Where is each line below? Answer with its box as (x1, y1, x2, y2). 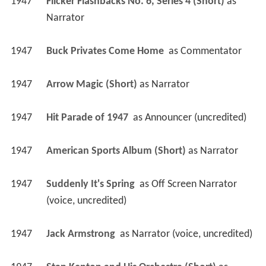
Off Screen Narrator (151, 182, 237, 194)
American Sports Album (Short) (46, 149, 186, 161)
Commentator (180, 49, 242, 61)
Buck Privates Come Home (46, 49, 166, 61)
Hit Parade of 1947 (46, 116, 131, 128)
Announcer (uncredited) (144, 116, 246, 128)
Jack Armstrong (46, 232, 118, 244)
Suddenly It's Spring (46, 182, 137, 194)
